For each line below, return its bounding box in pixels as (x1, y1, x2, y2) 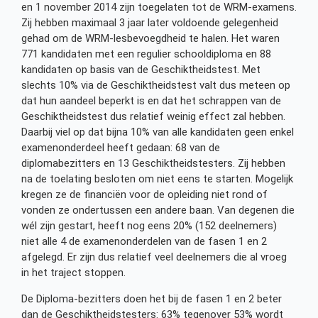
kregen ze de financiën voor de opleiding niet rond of (21, 188, 268, 202)
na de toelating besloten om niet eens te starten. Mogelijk (21, 172, 293, 186)
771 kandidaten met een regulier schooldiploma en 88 (21, 48, 271, 61)
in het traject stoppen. (21, 266, 126, 280)
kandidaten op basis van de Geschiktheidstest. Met (21, 63, 261, 77)
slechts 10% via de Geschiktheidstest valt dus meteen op (21, 79, 290, 92)
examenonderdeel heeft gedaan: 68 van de (21, 141, 220, 155)
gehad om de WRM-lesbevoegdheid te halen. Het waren (21, 32, 280, 45)
